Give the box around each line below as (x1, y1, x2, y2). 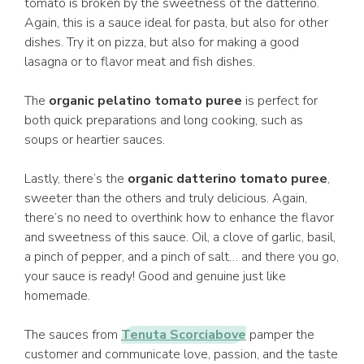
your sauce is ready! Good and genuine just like (24, 267, 286, 285)
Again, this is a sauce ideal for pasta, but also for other (24, 14, 328, 32)
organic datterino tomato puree (128, 170, 327, 188)
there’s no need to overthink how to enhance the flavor (24, 209, 334, 227)
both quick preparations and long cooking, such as (24, 111, 303, 129)
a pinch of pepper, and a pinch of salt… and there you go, (24, 248, 339, 266)
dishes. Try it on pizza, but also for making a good (24, 33, 299, 51)
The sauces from (24, 326, 121, 344)
